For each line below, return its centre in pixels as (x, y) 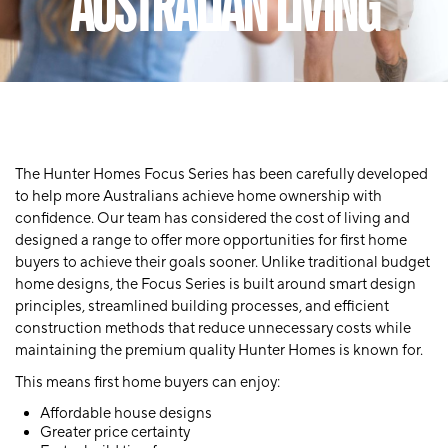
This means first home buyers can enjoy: (147, 382)
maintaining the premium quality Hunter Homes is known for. (219, 350)
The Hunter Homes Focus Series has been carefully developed (221, 174)
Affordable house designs (126, 413)
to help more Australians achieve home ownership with (198, 196)
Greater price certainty (115, 432)
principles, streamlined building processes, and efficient (202, 306)
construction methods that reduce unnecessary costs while (213, 328)
